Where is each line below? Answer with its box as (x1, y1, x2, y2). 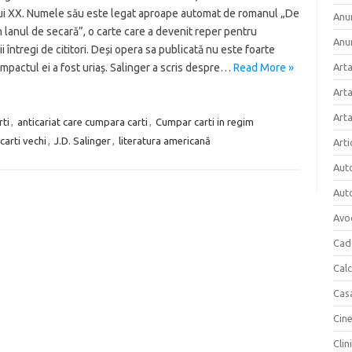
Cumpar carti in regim (155, 116, 254, 127)
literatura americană (118, 135, 211, 146)
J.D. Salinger (53, 135, 111, 146)
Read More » (233, 61, 294, 74)
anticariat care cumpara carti (16, 116, 148, 127)
